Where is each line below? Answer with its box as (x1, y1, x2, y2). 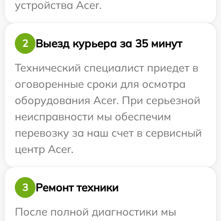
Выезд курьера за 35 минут (36, 36, 182, 50)
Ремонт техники (36, 180, 118, 194)
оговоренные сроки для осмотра (15, 77, 185, 91)
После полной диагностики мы (15, 205, 176, 219)
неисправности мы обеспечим (15, 110, 171, 123)
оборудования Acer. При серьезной (15, 93, 200, 107)
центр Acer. (15, 142, 74, 156)
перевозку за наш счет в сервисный (15, 126, 202, 140)
